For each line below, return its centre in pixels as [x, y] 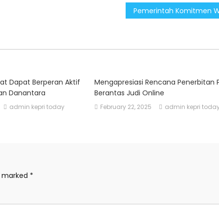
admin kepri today [37, 107]
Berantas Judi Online [129, 93]
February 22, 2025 [126, 107]
